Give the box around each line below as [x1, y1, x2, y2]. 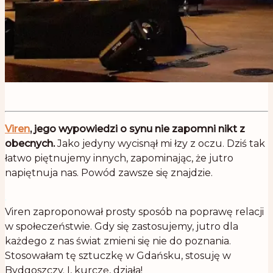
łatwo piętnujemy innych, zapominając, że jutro [5, 152, 233, 165]
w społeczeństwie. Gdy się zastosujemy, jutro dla [5, 221, 238, 233]
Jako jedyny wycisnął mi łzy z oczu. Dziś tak [55, 138, 265, 150]
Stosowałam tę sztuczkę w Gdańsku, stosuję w [5, 250, 231, 262]
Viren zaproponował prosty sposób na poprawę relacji [5, 206, 264, 218]
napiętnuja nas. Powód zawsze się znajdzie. [5, 167, 213, 179]
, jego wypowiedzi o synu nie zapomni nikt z [30, 123, 245, 135]
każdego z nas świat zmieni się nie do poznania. [5, 235, 231, 247]
